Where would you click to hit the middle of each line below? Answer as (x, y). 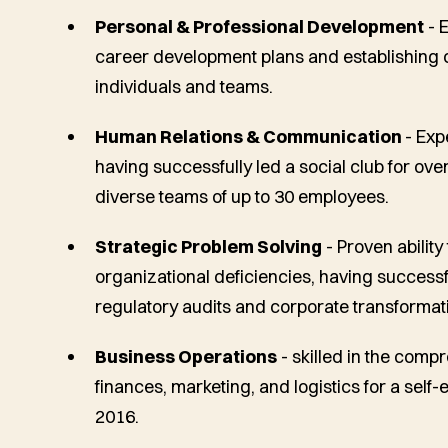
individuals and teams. (184, 86)
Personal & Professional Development (260, 26)
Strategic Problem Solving (209, 246)
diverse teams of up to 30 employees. (242, 196)
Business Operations (186, 356)
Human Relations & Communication (250, 136)
